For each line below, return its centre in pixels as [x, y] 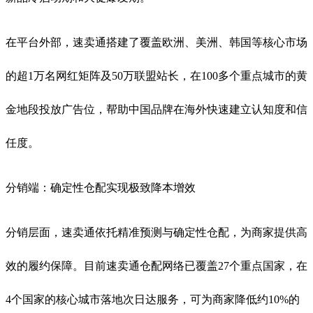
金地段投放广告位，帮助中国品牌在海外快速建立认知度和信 [156, 109]
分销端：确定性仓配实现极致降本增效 [101, 187]
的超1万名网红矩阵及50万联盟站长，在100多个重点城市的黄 [156, 75]
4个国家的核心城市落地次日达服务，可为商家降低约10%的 [153, 299]
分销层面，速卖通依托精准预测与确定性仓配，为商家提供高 [156, 232]
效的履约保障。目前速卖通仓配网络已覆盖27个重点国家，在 [156, 265]
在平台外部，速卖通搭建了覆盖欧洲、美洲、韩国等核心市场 [156, 42]
